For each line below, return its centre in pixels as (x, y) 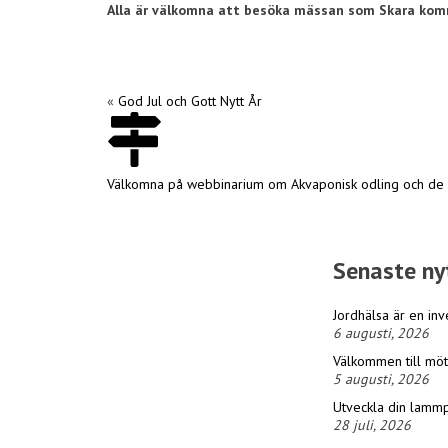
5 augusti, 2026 (381, 378)
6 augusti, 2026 (381, 332)
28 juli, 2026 (372, 424)
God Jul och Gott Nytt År (190, 100)
